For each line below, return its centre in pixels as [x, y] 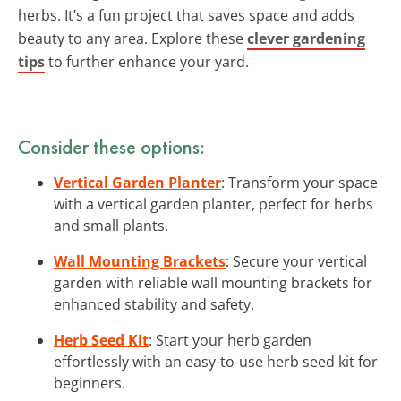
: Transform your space [299, 182]
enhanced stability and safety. [154, 304]
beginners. [90, 383]
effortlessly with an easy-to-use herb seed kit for [216, 361]
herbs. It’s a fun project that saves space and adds [186, 15]
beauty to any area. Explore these [132, 38]
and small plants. [111, 225]
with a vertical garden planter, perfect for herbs [213, 204]
